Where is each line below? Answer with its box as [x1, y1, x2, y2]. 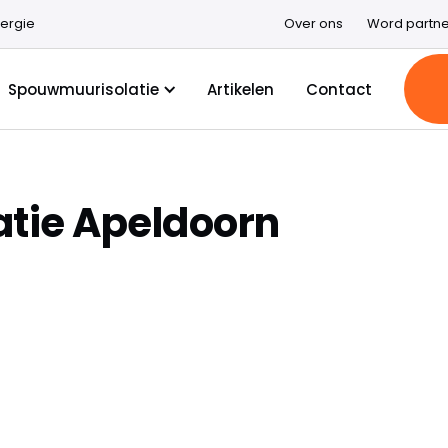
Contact [306, 78, 373, 100]
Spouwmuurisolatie [8, 78, 160, 100]
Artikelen [207, 78, 275, 100]
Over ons [283, 14, 343, 33]
